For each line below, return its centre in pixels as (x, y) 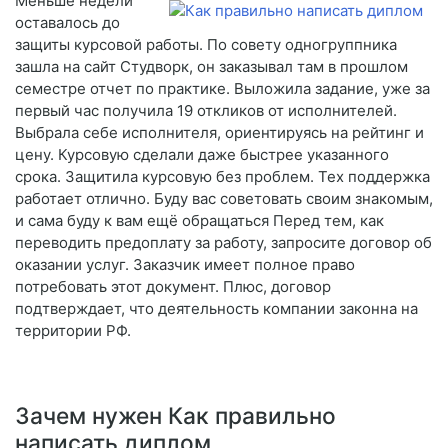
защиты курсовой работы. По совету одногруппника (206, 45)
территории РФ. (73, 331)
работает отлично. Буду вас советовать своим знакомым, (224, 199)
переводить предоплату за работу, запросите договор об (223, 243)
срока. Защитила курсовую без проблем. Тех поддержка (222, 177)
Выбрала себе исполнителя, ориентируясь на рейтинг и (219, 133)
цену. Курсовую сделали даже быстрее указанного (202, 155)
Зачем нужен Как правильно (175, 416)
